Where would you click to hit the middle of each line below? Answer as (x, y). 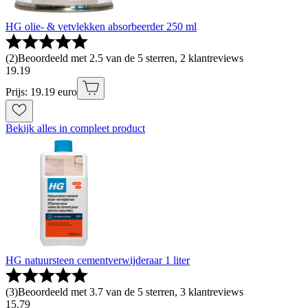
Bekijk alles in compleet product (75, 128)
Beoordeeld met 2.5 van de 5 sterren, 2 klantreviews (131, 58)
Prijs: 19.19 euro (41, 91)
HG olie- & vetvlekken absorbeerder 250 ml (101, 26)
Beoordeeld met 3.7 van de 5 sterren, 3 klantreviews (131, 291)
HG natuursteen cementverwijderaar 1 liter (98, 260)
